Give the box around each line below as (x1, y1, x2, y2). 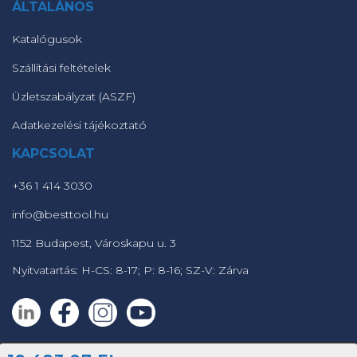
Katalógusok (12, 32, 82, 46)
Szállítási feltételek (12, 61, 111, 75)
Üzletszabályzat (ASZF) (12, 89, 135, 104)
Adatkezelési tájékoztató (12, 118, 147, 132)
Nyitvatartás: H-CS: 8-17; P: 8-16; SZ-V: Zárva (12, 263, 249, 277)
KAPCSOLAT (12, 146, 95, 161)
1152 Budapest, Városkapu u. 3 (12, 236, 176, 250)
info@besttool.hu (12, 207, 108, 222)
